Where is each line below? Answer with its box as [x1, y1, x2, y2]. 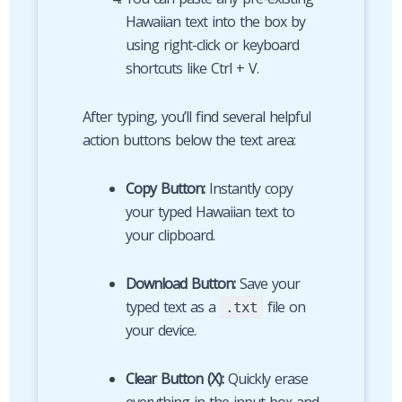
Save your [234, 274, 300, 293]
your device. [125, 320, 196, 340]
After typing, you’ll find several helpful [82, 107, 310, 127]
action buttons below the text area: [82, 130, 295, 150]
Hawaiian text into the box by [125, 12, 305, 31]
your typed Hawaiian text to [125, 202, 294, 222]
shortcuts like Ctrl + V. [125, 58, 258, 78]
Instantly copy [204, 179, 293, 198]
